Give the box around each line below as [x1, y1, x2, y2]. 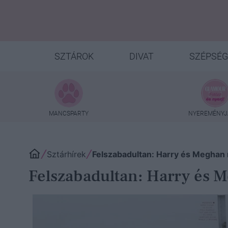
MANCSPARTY [49, 109, 89, 117]
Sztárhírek [47, 149, 86, 159]
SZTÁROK [54, 51, 94, 62]
